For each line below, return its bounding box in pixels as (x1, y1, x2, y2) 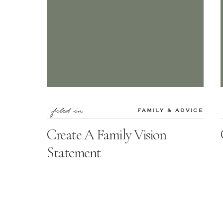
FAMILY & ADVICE (137, 107, 204, 114)
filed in (51, 103, 83, 119)
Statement (47, 143, 101, 162)
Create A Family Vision (47, 125, 166, 144)
